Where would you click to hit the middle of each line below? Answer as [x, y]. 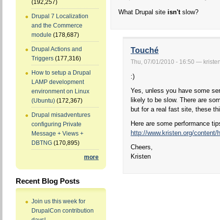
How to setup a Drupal [61, 73]
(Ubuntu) [43, 101]
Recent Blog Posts [48, 181]
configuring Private [56, 124]
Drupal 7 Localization [60, 16]
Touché [145, 50]
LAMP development [58, 82]
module [41, 35]
